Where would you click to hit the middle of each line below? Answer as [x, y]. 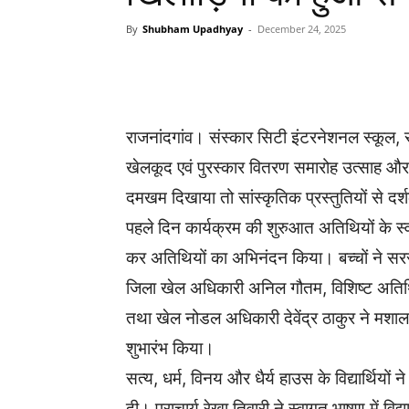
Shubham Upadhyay [193, 29]
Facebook [320, 70]
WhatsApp [205, 70]
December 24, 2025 [302, 29]
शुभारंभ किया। [170, 349]
